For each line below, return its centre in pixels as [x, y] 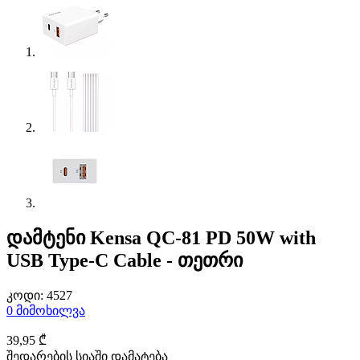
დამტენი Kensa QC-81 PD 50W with [161, 237]
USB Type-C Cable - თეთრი [125, 260]
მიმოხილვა [51, 310]
